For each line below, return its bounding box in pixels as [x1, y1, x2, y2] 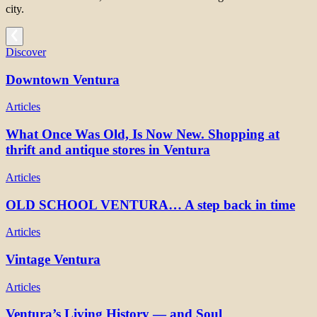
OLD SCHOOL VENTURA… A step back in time [6, 197, 295, 212]
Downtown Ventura [6, 71, 120, 87]
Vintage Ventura [6, 251, 100, 267]
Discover [6, 45, 46, 58]
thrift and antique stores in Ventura [6, 142, 210, 158]
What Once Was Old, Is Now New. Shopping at [6, 127, 279, 142]
